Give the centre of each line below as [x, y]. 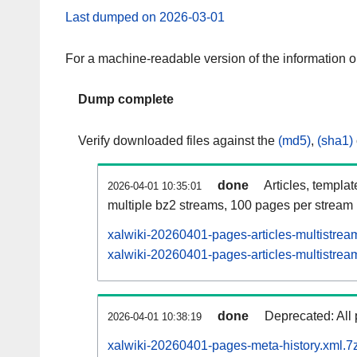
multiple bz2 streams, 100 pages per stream [230, 206]
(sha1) [335, 141]
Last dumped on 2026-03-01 [145, 17]
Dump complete [126, 100]
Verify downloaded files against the [178, 141]
